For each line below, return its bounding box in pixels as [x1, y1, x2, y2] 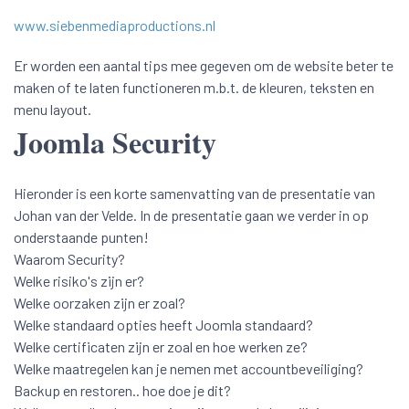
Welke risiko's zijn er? [14, 272, 144, 289]
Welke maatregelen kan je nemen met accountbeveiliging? [14, 360, 363, 377]
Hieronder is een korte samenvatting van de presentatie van [14, 184, 375, 202]
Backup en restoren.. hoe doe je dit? [14, 382, 231, 399]
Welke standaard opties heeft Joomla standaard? [14, 316, 313, 333]
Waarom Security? [14, 250, 125, 267]
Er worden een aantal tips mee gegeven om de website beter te [14, 57, 393, 74]
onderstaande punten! [14, 228, 149, 246]
